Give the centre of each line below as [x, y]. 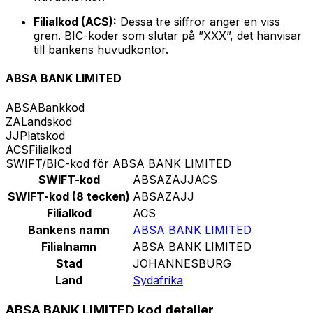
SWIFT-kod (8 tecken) [69, 196]
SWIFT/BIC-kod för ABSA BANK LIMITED [118, 163]
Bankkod [61, 107]
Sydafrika [158, 280]
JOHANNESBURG [182, 263]
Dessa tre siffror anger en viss [198, 22]
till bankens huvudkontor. [101, 50]
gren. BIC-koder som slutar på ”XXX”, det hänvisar [168, 36]
